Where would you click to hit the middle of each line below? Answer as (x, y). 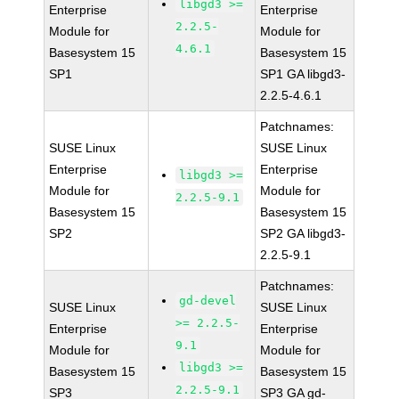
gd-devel (208, 301)
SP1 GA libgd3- (303, 74)
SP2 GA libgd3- (303, 233)
